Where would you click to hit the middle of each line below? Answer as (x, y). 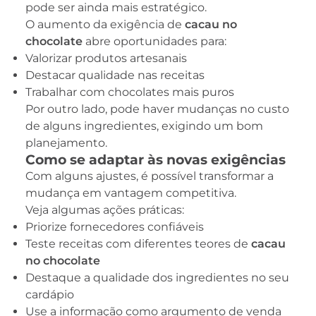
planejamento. (66, 143)
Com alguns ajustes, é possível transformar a (150, 176)
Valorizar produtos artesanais (106, 59)
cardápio (50, 295)
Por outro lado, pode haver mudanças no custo (157, 109)
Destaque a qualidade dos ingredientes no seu (157, 278)
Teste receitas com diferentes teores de (138, 244)
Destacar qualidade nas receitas (115, 75)
